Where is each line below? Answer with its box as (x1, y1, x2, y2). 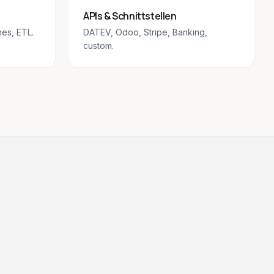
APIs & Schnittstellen (83, 9, 177, 23)
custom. (83, 40, 114, 51)
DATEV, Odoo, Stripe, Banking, (83, 27, 207, 37)
